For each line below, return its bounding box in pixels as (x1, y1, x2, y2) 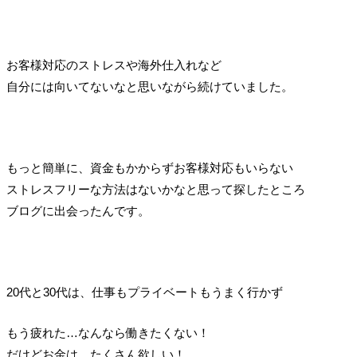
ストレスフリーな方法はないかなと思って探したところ (6, 182, 305, 197)
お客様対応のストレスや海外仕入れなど (6, 58, 222, 73)
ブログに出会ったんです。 (6, 204, 150, 218)
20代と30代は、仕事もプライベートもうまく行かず (6, 285, 283, 300)
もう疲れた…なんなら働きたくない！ (6, 326, 210, 340)
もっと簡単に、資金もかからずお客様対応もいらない (6, 161, 293, 175)
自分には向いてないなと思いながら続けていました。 (6, 80, 293, 94)
